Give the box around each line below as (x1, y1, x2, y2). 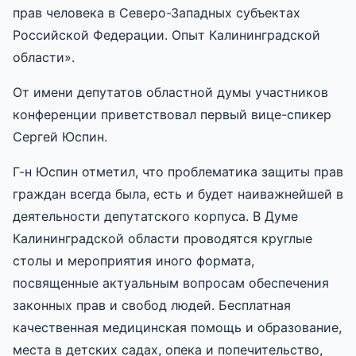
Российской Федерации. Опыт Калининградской (13, 26, 320, 43)
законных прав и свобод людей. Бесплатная (13, 296, 291, 313)
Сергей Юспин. (13, 128, 107, 145)
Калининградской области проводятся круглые (13, 230, 312, 246)
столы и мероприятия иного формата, (13, 252, 254, 269)
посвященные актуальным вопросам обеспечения (13, 274, 329, 291)
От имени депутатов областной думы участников (13, 83, 328, 100)
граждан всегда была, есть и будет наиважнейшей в (13, 185, 343, 202)
